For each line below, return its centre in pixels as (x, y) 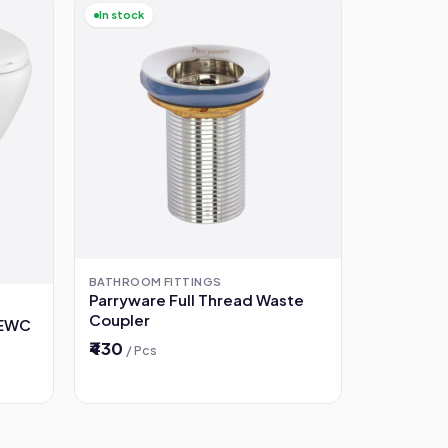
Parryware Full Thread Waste (196, 300)
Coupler (119, 320)
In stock (121, 15)
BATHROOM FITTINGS (155, 281)
